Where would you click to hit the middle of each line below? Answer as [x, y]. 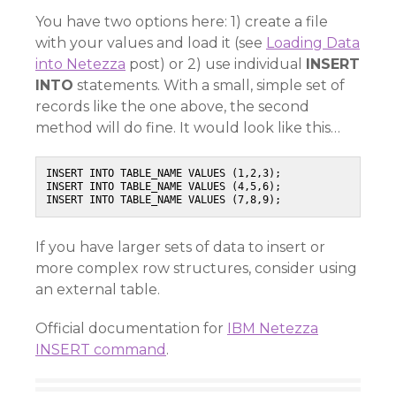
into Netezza [80, 64]
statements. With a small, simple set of [209, 85]
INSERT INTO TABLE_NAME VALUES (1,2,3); [164, 173]
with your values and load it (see [151, 43]
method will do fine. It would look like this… [188, 128]
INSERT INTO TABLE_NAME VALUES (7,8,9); [164, 200]
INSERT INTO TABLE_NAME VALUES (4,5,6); [164, 187]
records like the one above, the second [172, 107]
